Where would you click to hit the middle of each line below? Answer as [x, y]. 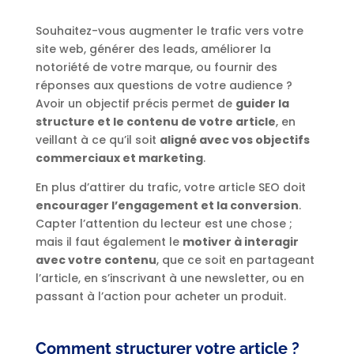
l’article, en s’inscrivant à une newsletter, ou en [169, 279]
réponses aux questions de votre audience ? [164, 86]
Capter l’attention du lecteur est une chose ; [164, 224]
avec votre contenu [96, 260]
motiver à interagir [240, 242]
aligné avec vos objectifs [234, 140]
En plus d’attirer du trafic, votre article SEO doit [170, 188]
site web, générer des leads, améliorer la [153, 49]
